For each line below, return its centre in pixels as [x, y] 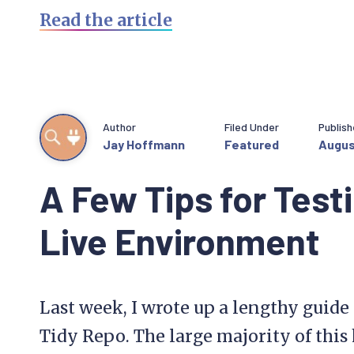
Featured [252, 144]
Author [119, 126]
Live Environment [180, 241]
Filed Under [252, 126]
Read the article [106, 20]
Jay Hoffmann [144, 144]
